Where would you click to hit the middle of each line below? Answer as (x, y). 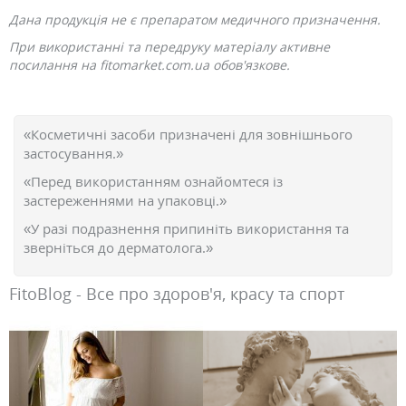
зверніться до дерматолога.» (118, 247)
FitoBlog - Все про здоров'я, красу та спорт (177, 294)
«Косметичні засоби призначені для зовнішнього (188, 134)
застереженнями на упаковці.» (125, 200)
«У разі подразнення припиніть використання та (186, 228)
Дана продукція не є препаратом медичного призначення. (195, 19)
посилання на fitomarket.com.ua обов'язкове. (150, 65)
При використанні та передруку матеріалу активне (169, 47)
